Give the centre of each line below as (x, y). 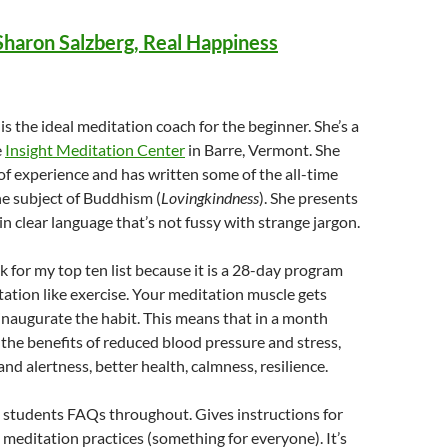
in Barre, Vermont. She (262, 149)
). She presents (308, 197)
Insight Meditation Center (95, 149)
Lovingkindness (210, 197)
